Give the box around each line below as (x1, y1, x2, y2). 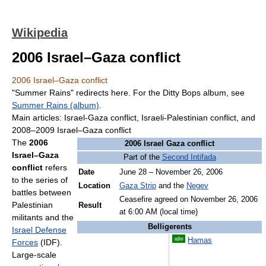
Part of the (123, 153, 162, 161)
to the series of (12, 175, 68, 185)
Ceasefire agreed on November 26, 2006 (119, 195, 258, 204)
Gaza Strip (119, 182, 156, 190)
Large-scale (12, 250, 56, 259)
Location (78, 182, 110, 190)
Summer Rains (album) (12, 100, 99, 110)
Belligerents (147, 223, 192, 231)
